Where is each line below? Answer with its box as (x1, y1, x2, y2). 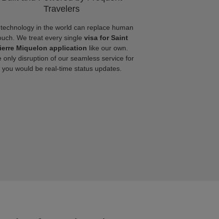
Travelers (44, 4, 80, 14)
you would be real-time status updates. (1, 65, 122, 72)
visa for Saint (84, 34, 128, 42)
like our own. (87, 44, 128, 52)
